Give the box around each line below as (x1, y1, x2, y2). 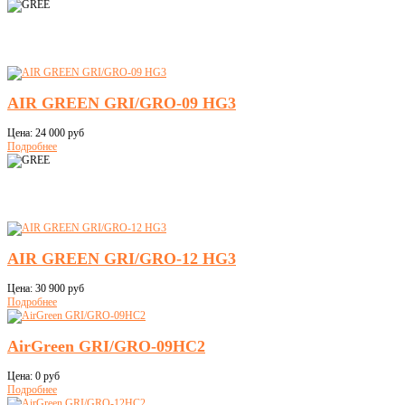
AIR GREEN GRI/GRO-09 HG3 (7, 94, 236, 113)
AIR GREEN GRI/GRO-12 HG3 (7, 250, 236, 268)
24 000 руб (35, 127, 84, 140)
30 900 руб (35, 282, 84, 296)
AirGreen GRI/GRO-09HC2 (7, 336, 205, 355)
